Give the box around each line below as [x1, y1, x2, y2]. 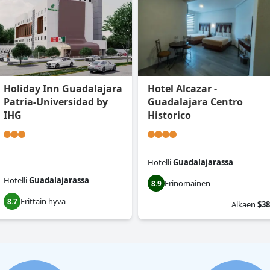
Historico [148, 108, 191, 122]
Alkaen [231, 199, 256, 210]
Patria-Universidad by [4, 95, 108, 109]
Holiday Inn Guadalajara [4, 82, 122, 96]
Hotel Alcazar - [148, 82, 217, 96]
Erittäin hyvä [20, 196, 66, 207]
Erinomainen [165, 178, 210, 189]
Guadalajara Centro [148, 95, 243, 109]
